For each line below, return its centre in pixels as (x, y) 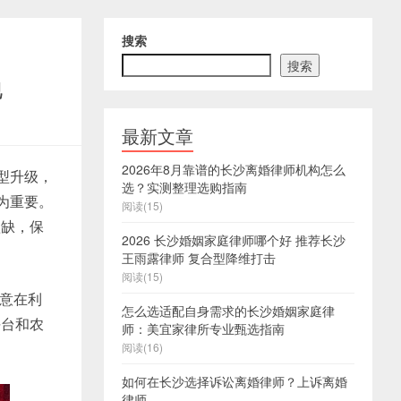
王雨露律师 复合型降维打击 (199, 258)
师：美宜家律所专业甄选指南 (203, 328)
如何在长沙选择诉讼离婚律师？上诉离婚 (235, 381)
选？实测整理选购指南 (184, 187)
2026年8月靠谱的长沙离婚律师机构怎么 (234, 169)
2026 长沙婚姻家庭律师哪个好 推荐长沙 (234, 240)
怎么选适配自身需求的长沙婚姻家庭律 (228, 311)
